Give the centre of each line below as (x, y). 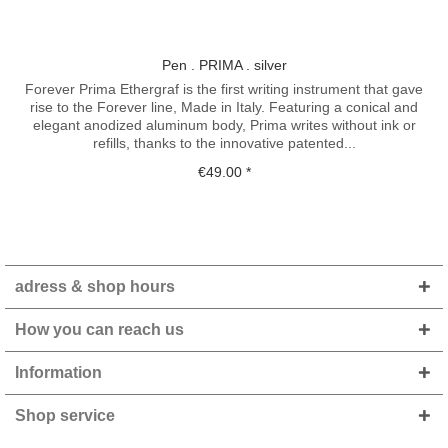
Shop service (65, 416)
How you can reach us (99, 330)
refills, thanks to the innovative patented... (224, 142)
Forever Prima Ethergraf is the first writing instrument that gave (224, 88)
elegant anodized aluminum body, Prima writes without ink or (224, 124)
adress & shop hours (95, 287)
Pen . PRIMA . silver (224, 64)
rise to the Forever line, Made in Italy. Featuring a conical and (224, 106)
